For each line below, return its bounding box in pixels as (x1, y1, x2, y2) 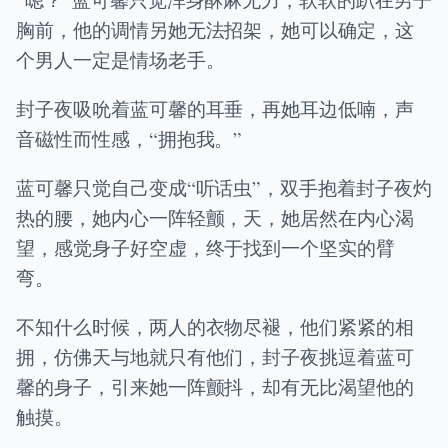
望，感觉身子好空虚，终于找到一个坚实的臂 (16, 235, 396, 261)
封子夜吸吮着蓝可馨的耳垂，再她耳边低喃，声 (16, 96, 414, 121)
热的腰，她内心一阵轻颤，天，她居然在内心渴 (16, 205, 414, 231)
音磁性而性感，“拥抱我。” (16, 126, 243, 151)
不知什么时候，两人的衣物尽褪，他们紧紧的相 (16, 314, 414, 340)
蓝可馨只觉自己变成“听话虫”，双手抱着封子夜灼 (16, 175, 432, 201)
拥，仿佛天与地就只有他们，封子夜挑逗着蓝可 (16, 344, 414, 370)
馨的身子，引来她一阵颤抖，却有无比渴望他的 (16, 374, 414, 400)
